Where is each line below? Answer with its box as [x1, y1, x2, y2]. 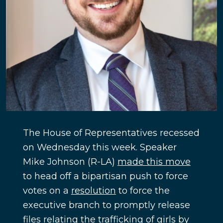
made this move [117, 156, 191, 168]
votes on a [22, 185, 71, 197]
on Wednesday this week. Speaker [22, 142, 177, 153]
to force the [115, 185, 170, 197]
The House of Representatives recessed [22, 127, 200, 139]
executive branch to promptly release [22, 200, 190, 211]
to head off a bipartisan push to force [22, 171, 188, 182]
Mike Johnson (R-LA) [22, 156, 117, 168]
